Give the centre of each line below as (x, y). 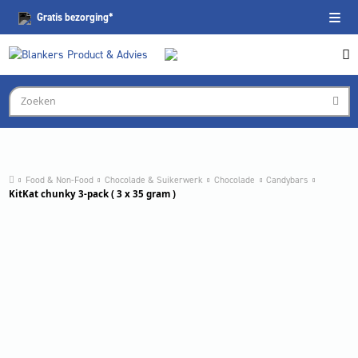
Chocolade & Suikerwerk (153, 179)
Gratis (49, 17)
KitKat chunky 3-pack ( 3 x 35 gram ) (92, 193)
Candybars (287, 179)
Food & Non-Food (59, 179)
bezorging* (88, 17)
